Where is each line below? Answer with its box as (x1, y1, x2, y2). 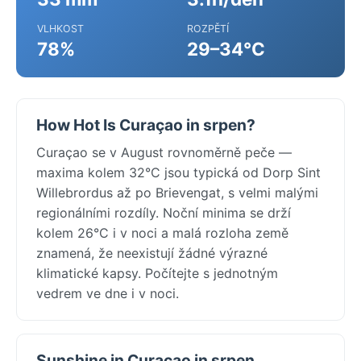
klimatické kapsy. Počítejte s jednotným (36, 264, 278, 281)
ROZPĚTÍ (187, 22, 229, 35)
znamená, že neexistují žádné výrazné (36, 244, 268, 261)
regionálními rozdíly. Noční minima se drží (36, 204, 291, 221)
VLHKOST (37, 22, 84, 35)
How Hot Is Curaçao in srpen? (36, 114, 255, 135)
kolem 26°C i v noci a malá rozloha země (36, 224, 288, 241)
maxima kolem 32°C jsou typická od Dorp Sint (36, 164, 321, 180)
